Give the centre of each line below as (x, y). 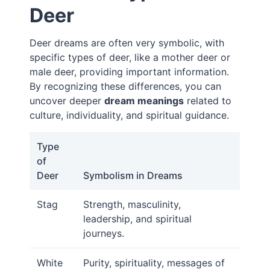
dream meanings (144, 101)
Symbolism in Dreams (133, 176)
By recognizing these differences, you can (126, 86)
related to (208, 101)
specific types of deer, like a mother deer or (130, 58)
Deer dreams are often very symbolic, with (127, 43)
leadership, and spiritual (138, 219)
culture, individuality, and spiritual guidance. (130, 115)
